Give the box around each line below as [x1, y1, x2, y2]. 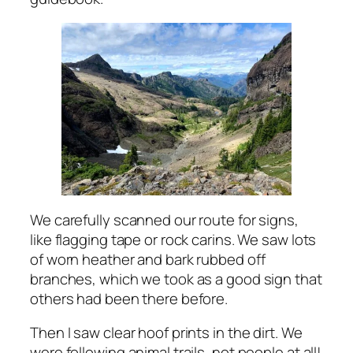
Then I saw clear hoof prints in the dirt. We [30, 322, 303, 344]
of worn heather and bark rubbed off [30, 248, 266, 269]
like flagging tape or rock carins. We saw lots [30, 229, 317, 250]
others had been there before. [30, 288, 229, 309]
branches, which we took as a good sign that [30, 268, 322, 289]
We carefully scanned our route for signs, [30, 209, 299, 230]
